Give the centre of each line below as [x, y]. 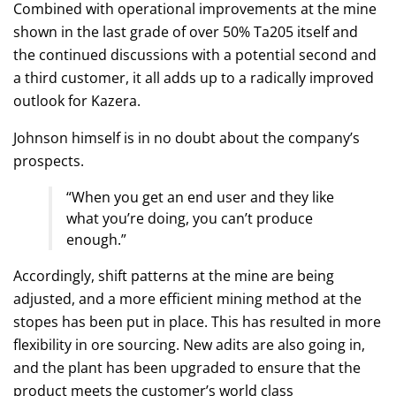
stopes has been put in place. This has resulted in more [197, 321]
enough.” [96, 239]
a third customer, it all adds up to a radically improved [194, 77]
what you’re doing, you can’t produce [190, 218]
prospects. [49, 160]
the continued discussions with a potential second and [195, 54]
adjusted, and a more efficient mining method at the [187, 298]
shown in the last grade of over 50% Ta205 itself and [186, 31]
